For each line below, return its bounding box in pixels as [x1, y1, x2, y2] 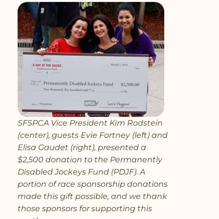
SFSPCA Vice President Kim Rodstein [18, 118, 163, 128]
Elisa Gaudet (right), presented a [18, 142, 146, 152]
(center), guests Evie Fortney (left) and [18, 130, 168, 140]
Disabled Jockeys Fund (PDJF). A [18, 167, 145, 176]
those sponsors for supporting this [18, 203, 152, 213]
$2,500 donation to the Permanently [18, 154, 162, 164]
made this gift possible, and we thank [18, 191, 167, 201]
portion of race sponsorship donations [18, 179, 168, 189]
